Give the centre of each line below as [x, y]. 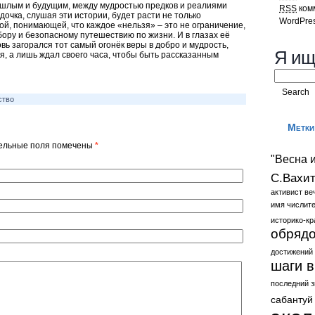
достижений [292, 252]
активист [287, 192]
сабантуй [292, 300]
